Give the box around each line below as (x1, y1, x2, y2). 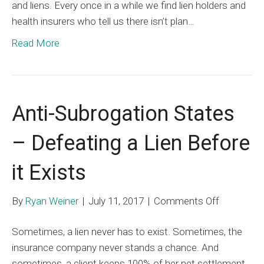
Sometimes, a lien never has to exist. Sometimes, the (12, 225, 242, 237)
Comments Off (154, 194, 219, 207)
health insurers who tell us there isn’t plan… (12, 15, 194, 27)
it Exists (12, 160, 86, 185)
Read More (12, 37, 60, 49)
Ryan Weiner (25, 194, 78, 207)
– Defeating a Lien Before (12, 130, 250, 156)
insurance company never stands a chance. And (12, 241, 219, 253)
